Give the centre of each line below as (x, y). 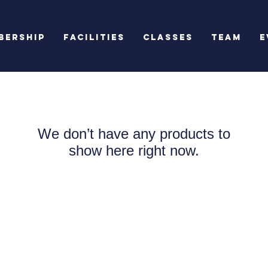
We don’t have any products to (134, 134)
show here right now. (134, 150)
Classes (168, 37)
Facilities (94, 37)
